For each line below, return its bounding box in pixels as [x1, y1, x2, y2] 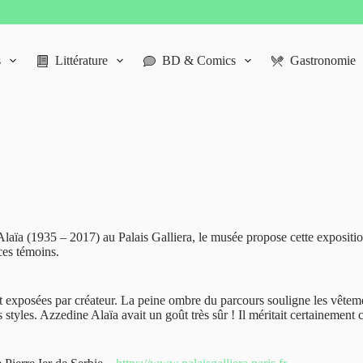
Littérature [54, 53, 108, 67]
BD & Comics [161, 53, 236, 67]
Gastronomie [290, 53, 357, 67]
